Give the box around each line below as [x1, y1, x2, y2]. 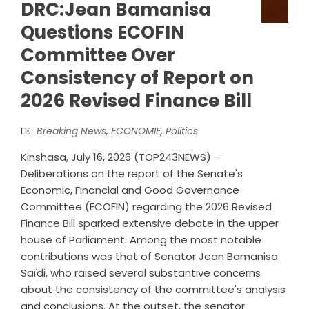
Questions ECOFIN [21, 19, 184, 45]
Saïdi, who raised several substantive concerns [21, 265, 261, 280]
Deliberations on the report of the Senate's [21, 166, 243, 181]
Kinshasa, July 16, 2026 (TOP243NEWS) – [21, 149, 221, 164]
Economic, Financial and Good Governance [21, 182, 239, 197]
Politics [166, 123, 198, 138]
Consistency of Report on [21, 65, 254, 90]
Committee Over [21, 42, 175, 68]
